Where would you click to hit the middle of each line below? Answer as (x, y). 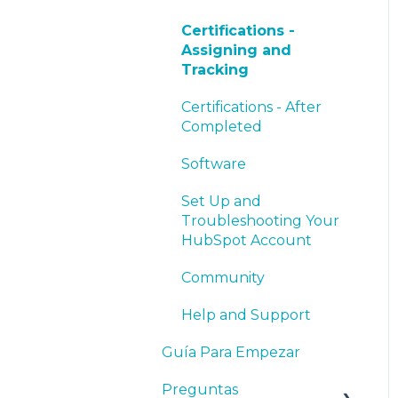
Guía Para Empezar (231, 352)
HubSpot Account (247, 240)
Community (223, 277)
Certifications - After (251, 107)
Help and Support (246, 314)
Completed (222, 126)
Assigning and (236, 50)
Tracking (215, 69)
